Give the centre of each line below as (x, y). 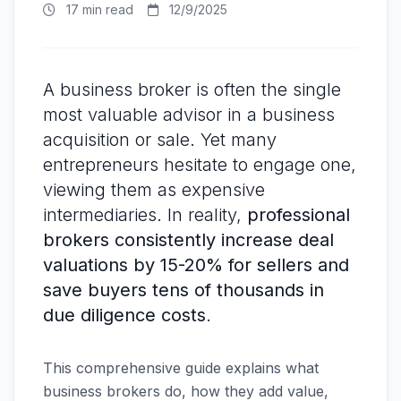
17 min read (98, 9)
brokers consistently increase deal (188, 240)
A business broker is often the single (192, 90)
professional (299, 215)
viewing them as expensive (154, 190)
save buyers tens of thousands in (183, 290)
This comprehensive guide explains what (181, 368)
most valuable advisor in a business (189, 115)
